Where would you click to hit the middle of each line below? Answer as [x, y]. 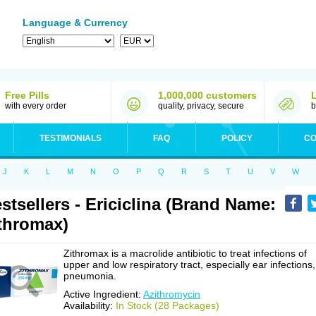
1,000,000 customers [207, 95]
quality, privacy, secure [201, 106]
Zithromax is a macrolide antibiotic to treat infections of [185, 253]
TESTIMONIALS [71, 138]
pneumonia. [90, 276]
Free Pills [27, 95]
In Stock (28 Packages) [168, 305]
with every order [36, 106]
